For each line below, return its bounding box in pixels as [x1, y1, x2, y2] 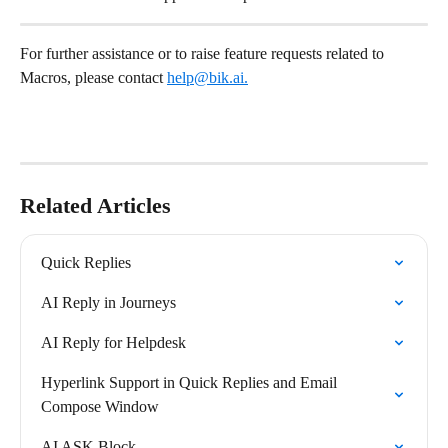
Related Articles [20, 193, 171, 219]
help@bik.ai [167, 68, 244, 86]
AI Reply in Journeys [41, 294, 176, 312]
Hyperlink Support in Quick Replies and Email [41, 374, 341, 392]
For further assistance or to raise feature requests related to [20, 44, 388, 62]
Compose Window [41, 398, 159, 416]
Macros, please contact [20, 68, 167, 86]
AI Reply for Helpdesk [41, 334, 186, 352]
